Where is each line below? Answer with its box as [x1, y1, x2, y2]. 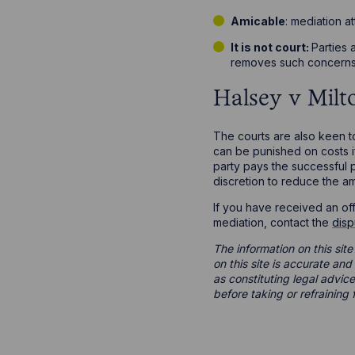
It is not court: [231, 40, 312, 55]
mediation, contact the [212, 215, 332, 229]
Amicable [231, 14, 286, 29]
